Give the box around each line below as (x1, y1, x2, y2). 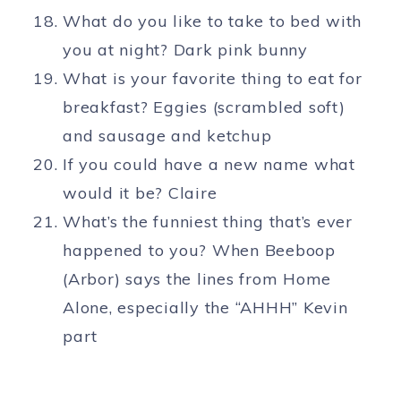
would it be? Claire (63, 183, 218, 204)
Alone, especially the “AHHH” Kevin (63, 297, 348, 319)
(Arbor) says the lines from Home (63, 269, 331, 290)
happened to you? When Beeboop (63, 240, 336, 261)
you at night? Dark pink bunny (63, 39, 308, 61)
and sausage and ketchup (63, 125, 272, 147)
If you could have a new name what (63, 154, 355, 175)
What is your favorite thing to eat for (63, 68, 363, 90)
